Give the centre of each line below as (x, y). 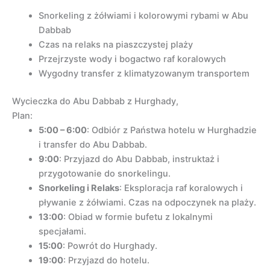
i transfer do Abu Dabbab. (93, 145)
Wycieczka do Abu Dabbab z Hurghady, (95, 102)
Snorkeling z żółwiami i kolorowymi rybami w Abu (143, 16)
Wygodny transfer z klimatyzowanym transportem (144, 74)
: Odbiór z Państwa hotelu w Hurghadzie (171, 130)
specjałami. (62, 232)
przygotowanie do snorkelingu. (104, 174)
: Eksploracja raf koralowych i (181, 188)
